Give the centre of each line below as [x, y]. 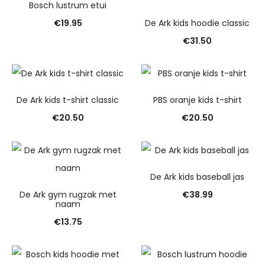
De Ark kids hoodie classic [197, 23]
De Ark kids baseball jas [197, 177]
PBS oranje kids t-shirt [197, 100]
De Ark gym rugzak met [68, 195]
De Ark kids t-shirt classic [68, 100]
